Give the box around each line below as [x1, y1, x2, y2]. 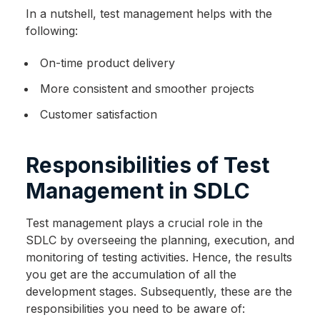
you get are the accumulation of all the [25, 267, 236, 282]
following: [25, 24, 78, 39]
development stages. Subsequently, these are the [25, 284, 292, 299]
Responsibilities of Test [25, 152, 269, 179]
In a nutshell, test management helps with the [25, 6, 272, 21]
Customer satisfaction [39, 107, 157, 122]
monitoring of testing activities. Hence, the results [25, 250, 292, 265]
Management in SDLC [25, 178, 250, 204]
